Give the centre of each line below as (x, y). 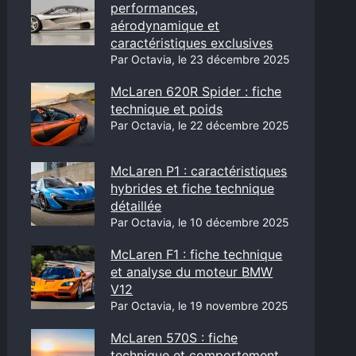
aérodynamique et (165, 25)
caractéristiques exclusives (192, 43)
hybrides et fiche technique (193, 188)
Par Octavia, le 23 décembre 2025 (201, 59)
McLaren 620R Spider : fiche (196, 91)
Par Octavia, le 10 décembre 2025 (200, 222)
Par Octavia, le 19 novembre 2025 (200, 306)
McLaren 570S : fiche (174, 338)
